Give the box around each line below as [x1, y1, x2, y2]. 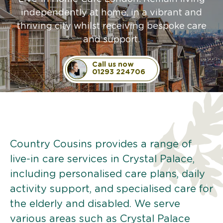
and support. [83, 35, 140, 44]
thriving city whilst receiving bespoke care [16, 21, 207, 31]
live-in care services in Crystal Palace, [10, 154, 195, 164]
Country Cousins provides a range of [10, 139, 192, 149]
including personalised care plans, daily [10, 169, 205, 179]
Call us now [92, 61, 134, 68]
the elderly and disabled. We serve [10, 199, 180, 209]
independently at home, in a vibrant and [21, 8, 202, 17]
